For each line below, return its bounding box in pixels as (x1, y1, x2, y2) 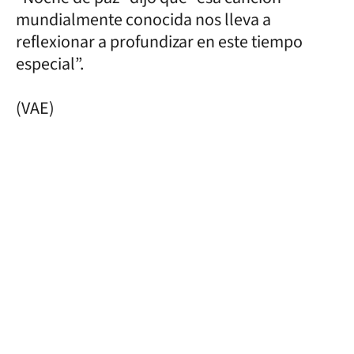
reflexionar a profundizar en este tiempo (16, 28, 303, 55)
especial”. (16, 51, 87, 77)
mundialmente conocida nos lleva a (16, 6, 271, 32)
